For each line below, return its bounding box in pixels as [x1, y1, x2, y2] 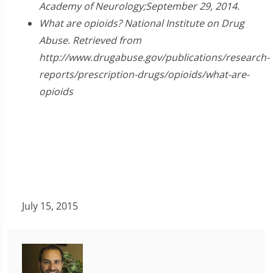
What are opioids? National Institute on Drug [39, 16, 244, 30]
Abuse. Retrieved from [39, 33, 141, 47]
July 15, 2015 [19, 199, 78, 213]
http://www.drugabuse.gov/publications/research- [39, 50, 269, 64]
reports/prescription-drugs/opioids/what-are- [39, 67, 249, 81]
